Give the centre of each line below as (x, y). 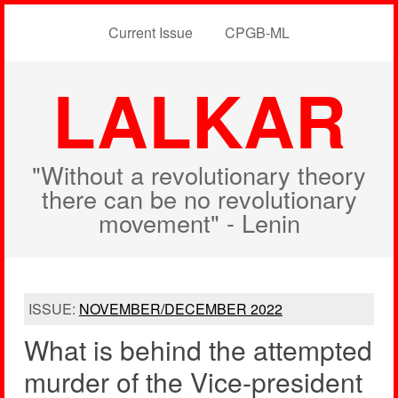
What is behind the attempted (198, 350)
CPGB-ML (257, 32)
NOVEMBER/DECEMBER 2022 (180, 309)
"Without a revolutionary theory (199, 175)
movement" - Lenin (199, 223)
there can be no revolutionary (199, 199)
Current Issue (151, 32)
